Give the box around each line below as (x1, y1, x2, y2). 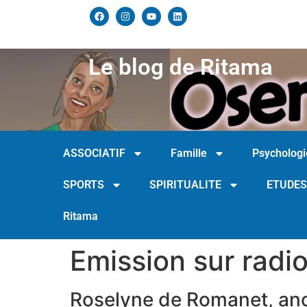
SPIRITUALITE (149, 178, 221, 191)
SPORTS (63, 178, 104, 191)
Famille (171, 147, 207, 160)
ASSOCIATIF (63, 147, 125, 160)
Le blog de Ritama (88, 53, 273, 80)
